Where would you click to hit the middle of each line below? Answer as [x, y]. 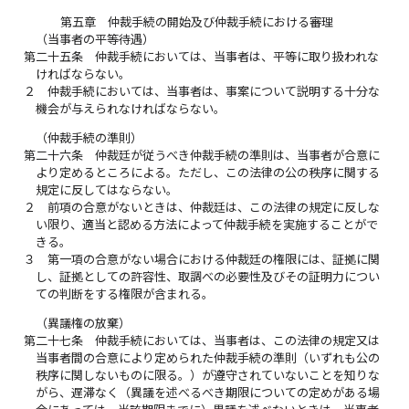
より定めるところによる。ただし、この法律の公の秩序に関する [208, 172]
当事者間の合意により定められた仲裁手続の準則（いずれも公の [208, 358]
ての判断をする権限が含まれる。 [125, 294]
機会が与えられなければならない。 [131, 108]
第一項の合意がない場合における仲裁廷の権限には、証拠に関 [214, 259]
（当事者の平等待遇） [95, 39]
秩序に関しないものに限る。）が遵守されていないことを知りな [208, 376]
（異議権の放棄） [84, 324]
